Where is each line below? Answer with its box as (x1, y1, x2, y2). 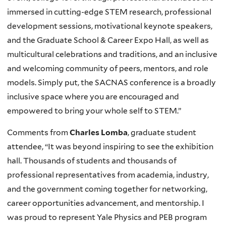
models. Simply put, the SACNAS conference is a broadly (7, 77, 216, 87)
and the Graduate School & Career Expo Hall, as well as (7, 35, 209, 45)
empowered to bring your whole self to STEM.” (7, 105, 181, 116)
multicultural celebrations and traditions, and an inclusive (7, 49, 217, 59)
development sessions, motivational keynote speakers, (7, 21, 212, 31)
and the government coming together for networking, (7, 184, 207, 194)
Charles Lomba (70, 128, 128, 138)
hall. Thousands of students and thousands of (7, 156, 177, 166)
